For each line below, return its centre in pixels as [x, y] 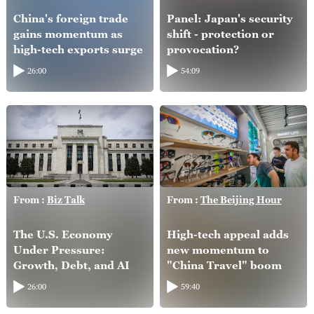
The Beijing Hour [241, 199]
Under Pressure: [59, 250]
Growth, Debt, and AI [71, 265]
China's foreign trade [70, 18]
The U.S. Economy [62, 234]
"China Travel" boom [224, 265]
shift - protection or [220, 33]
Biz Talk [66, 199]
